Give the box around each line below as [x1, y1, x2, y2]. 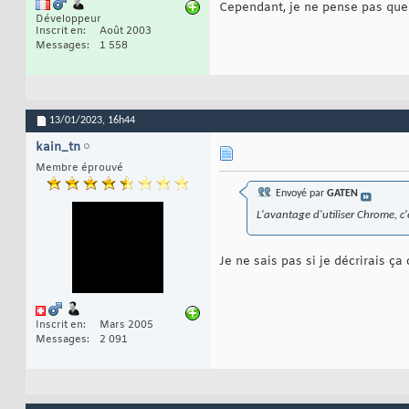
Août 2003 [100, 25, 152, 38]
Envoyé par [273, 188, 327, 200]
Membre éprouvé [36, 162, 123, 175]
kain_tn [36, 140, 80, 156]
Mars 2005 [100, 318, 153, 331]
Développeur [36, 13, 101, 26]
